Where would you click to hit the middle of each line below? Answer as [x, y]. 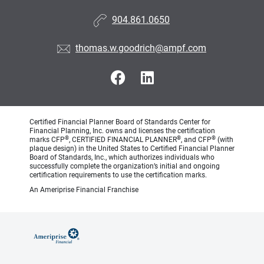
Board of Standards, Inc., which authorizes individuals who [122, 157]
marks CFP [47, 140]
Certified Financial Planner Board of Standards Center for [120, 122]
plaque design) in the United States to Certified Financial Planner [132, 148]
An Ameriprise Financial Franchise [84, 190]
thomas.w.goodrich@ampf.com [141, 48]
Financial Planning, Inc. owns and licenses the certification [122, 131]
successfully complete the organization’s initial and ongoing [125, 166]
